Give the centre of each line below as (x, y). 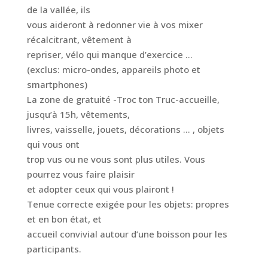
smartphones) (57, 84)
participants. (54, 249)
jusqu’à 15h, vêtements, (78, 114)
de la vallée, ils (58, 10)
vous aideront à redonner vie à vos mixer (115, 25)
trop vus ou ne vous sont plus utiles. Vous (116, 159)
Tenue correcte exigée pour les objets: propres (128, 204)
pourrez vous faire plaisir (80, 174)
